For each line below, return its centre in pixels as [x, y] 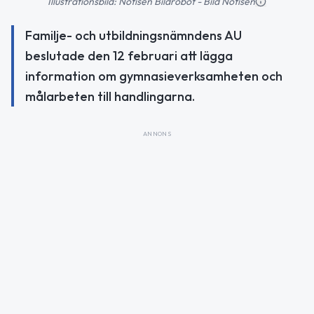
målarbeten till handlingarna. [110, 96]
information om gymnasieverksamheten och [154, 76]
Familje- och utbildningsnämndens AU [134, 35]
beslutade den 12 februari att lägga [129, 55]
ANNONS [157, 133]
